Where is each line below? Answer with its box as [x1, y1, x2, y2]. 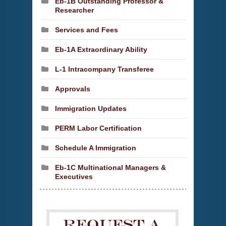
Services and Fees [55, 25, 118, 34]
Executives [55, 172, 93, 181]
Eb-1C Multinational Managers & [55, 163, 166, 172]
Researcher [55, 6, 94, 14]
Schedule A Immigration [55, 143, 136, 152]
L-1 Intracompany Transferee [55, 65, 154, 73]
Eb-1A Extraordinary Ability [55, 45, 147, 53]
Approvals [55, 84, 90, 93]
